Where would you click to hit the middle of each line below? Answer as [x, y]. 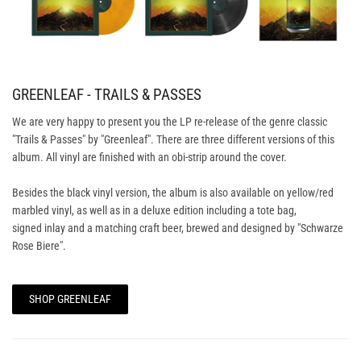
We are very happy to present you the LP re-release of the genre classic [170, 122]
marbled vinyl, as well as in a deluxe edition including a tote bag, [154, 211]
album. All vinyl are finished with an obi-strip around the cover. [149, 158]
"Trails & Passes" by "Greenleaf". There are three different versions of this [173, 140]
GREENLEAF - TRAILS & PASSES [107, 95]
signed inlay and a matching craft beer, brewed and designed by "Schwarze [178, 228]
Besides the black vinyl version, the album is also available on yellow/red [173, 193]
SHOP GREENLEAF [70, 299]
